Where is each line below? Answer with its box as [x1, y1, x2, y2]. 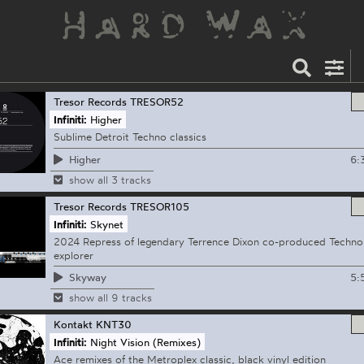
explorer [53, 248, 93, 262]
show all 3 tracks [68, 172, 151, 186]
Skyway [68, 271, 106, 284]
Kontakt [53, 318, 93, 331]
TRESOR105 [129, 199, 189, 213]
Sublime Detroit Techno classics [53, 130, 206, 144]
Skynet [90, 217, 124, 231]
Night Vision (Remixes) [90, 335, 201, 349]
